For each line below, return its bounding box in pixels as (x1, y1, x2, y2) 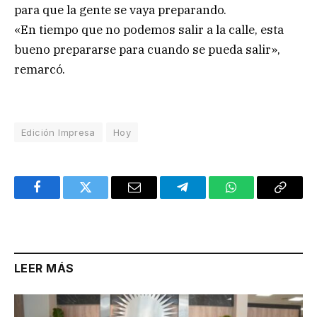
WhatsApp (230, 191, 285, 204)
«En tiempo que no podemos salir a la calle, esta (14, 21, 284, 38)
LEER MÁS (14, 260, 74, 275)
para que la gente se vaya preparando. (14, 1, 226, 18)
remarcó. (14, 61, 65, 77)
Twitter (84, 191, 122, 204)
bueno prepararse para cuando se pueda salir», (14, 41, 280, 57)
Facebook (35, 191, 86, 204)
